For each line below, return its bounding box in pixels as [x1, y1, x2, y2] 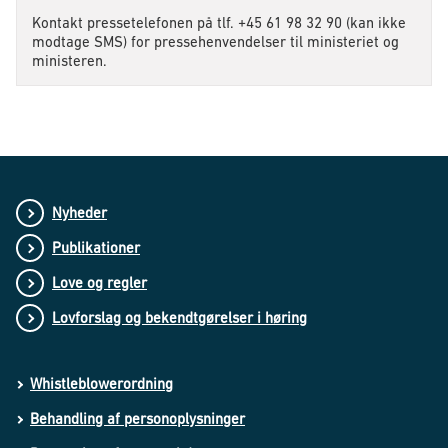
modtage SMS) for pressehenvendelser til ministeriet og [32, 33, 399, 51]
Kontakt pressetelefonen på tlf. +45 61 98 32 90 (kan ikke [32, 14, 406, 32]
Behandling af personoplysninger [30, 410, 245, 428]
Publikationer [52, 239, 140, 257]
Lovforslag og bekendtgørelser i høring [52, 309, 307, 327]
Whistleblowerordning [30, 375, 173, 393]
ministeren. [32, 52, 107, 70]
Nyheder [52, 204, 107, 222]
